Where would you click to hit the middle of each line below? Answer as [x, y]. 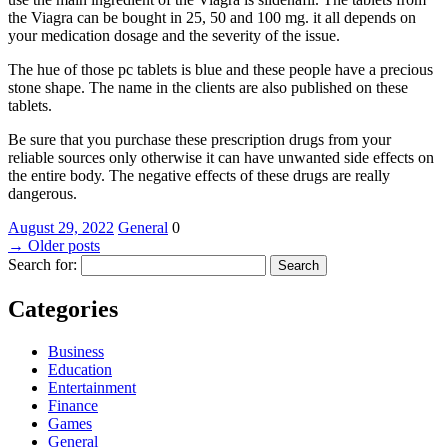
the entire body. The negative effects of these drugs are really [199, 175]
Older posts [62, 245]
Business [76, 351]
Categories [63, 308]
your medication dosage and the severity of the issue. [174, 35]
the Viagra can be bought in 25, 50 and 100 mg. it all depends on [212, 17]
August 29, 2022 [61, 227]
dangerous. [42, 193]
